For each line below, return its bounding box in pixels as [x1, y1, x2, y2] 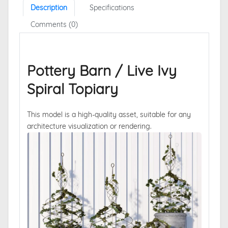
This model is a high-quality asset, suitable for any [26, 109, 191, 119]
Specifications [89, 3, 134, 12]
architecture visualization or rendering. [26, 121, 152, 131]
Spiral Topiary [26, 79, 118, 98]
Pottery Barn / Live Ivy [26, 61, 177, 79]
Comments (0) [30, 19, 78, 29]
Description [30, 3, 67, 12]
